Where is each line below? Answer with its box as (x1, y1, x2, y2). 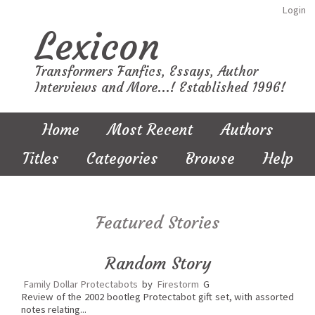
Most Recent (108, 120, 193, 139)
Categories (86, 149, 157, 168)
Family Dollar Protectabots (23, 278, 138, 290)
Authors (221, 120, 273, 139)
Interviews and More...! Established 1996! (35, 79, 285, 96)
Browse (185, 149, 235, 168)
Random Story (104, 253, 211, 274)
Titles (22, 149, 58, 168)
